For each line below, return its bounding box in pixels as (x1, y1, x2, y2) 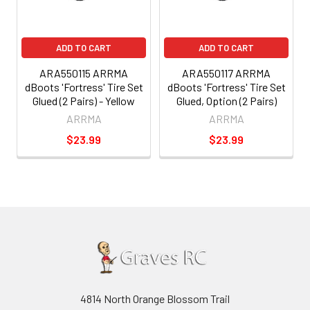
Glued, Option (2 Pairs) (176, 93, 277, 107)
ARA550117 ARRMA (182, 66, 271, 80)
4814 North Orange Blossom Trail (80, 291, 230, 305)
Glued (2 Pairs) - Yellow (33, 93, 135, 107)
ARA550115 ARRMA (39, 66, 128, 80)
